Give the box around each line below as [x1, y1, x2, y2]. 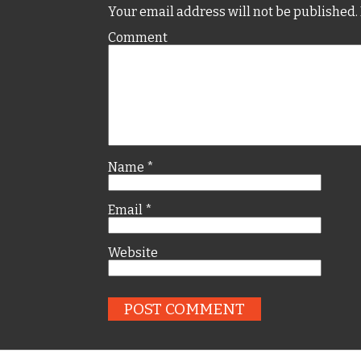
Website [108, 244, 159, 260]
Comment [108, 29, 168, 45]
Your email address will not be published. [108, 3, 359, 19]
